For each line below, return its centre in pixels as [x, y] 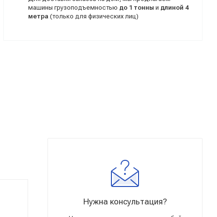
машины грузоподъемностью [74, 7]
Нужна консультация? [125, 201]
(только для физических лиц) [94, 16]
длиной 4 [175, 7]
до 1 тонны [137, 7]
